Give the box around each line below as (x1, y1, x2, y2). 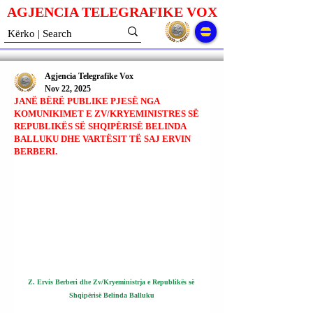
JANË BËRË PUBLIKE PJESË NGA (14, 96, 159, 106)
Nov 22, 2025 (45, 84, 91, 94)
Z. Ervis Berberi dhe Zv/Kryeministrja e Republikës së (27, 277, 196, 286)
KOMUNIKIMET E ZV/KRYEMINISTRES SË (14, 108, 199, 119)
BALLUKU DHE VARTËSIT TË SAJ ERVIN (14, 133, 191, 144)
